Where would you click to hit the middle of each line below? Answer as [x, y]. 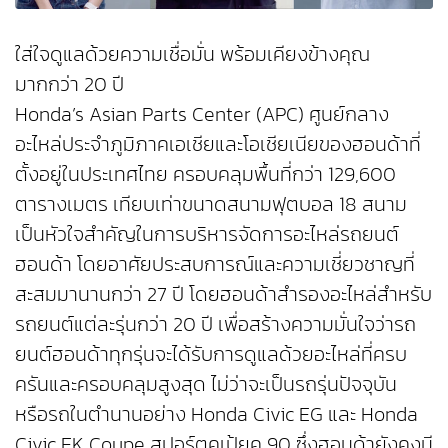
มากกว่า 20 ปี [69, 83]
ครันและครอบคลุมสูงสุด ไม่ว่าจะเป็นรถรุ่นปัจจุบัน [206, 383]
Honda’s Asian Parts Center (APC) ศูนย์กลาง [202, 113]
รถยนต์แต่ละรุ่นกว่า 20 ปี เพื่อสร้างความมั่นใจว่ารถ [215, 323]
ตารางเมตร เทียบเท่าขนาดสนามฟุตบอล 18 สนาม [211, 203]
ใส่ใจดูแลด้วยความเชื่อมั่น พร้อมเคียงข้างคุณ [192, 53]
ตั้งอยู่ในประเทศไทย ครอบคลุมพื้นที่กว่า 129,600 [205, 173]
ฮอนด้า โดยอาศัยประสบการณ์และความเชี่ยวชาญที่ [215, 263]
